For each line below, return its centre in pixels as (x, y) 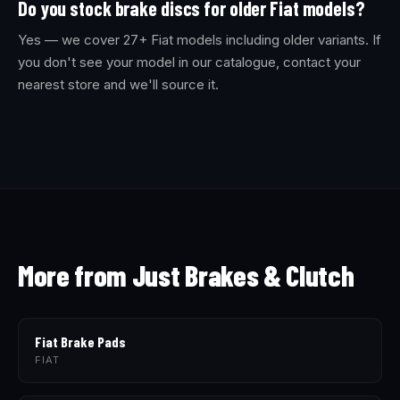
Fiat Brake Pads (80, 342)
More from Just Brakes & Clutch (186, 275)
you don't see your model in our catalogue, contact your (189, 62)
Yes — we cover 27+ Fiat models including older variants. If (200, 40)
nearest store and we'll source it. (118, 84)
